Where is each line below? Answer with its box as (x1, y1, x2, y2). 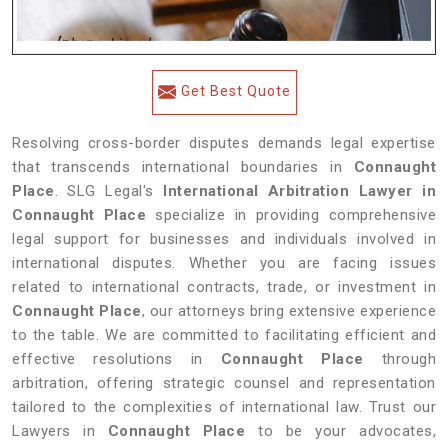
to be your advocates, (245, 422, 437, 440)
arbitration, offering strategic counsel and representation (12, 374, 436, 392)
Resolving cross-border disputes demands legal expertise (12, 134, 436, 152)
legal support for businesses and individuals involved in (12, 230, 436, 248)
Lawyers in (12, 422, 108, 440)
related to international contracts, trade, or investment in (12, 278, 436, 296)
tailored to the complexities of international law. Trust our (12, 398, 436, 416)
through (381, 350, 437, 368)
